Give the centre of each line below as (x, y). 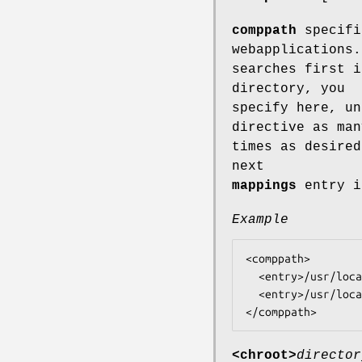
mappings (264, 185)
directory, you (288, 88)
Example (260, 219)
